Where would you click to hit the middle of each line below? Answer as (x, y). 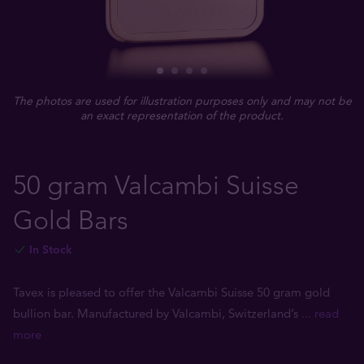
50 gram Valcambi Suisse (156, 185)
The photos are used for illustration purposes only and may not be (182, 101)
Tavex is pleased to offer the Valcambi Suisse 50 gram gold (171, 292)
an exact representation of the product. (182, 115)
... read (320, 313)
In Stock (51, 249)
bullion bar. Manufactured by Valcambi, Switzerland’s (157, 313)
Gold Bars (71, 220)
